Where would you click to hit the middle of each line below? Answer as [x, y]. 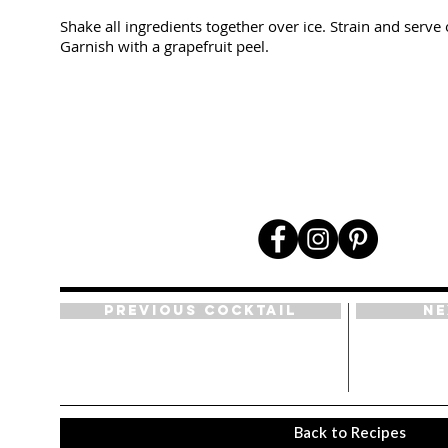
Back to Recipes [350, 433]
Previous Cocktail [200, 310]
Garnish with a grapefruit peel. [164, 46]
